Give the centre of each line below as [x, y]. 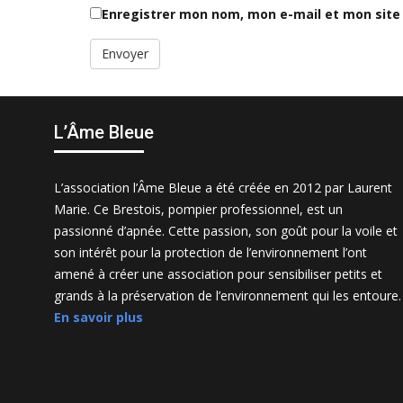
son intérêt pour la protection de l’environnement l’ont [210, 253]
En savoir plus [99, 318]
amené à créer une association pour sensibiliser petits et [218, 274]
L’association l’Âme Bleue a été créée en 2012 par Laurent [223, 188]
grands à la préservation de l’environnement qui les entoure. [228, 296]
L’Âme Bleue [104, 133]
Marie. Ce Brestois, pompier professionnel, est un [198, 210]
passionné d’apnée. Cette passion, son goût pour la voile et [226, 231]
